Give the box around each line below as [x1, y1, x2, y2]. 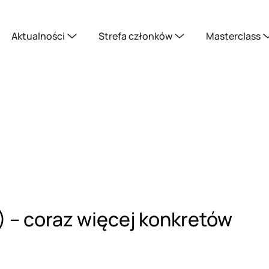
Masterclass [206, 29, 261, 43]
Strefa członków [98, 29, 172, 43]
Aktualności [11, 29, 65, 43]
